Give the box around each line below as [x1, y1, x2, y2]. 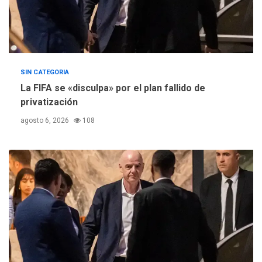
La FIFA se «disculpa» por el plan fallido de [20, 82, 205, 94]
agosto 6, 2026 [20, 116, 71, 125]
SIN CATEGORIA [20, 68, 70, 77]
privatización [20, 96, 78, 108]
